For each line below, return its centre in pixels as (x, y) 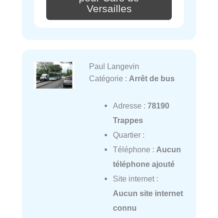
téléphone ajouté (144, 164)
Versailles (109, 9)
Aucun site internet (148, 193)
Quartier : (128, 135)
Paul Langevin (114, 66)
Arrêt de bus (152, 79)
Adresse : (130, 106)
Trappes (128, 120)
